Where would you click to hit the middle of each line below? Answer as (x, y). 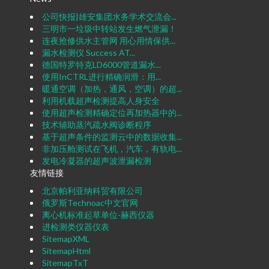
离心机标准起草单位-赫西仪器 (98, 215)
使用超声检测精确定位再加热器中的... (112, 113)
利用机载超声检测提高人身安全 (101, 101)
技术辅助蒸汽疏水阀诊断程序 (97, 125)
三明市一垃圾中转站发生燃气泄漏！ (109, 29)
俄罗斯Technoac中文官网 (90, 203)
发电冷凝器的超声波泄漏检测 (97, 161)
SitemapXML (66, 239)
